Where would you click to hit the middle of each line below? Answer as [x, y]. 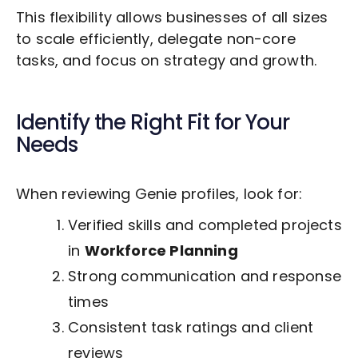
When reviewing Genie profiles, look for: [159, 194]
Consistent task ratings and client [191, 328]
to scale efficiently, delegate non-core [156, 39]
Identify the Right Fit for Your [153, 123]
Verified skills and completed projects [205, 225]
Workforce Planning [161, 251]
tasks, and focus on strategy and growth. [167, 61]
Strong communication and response [205, 276]
